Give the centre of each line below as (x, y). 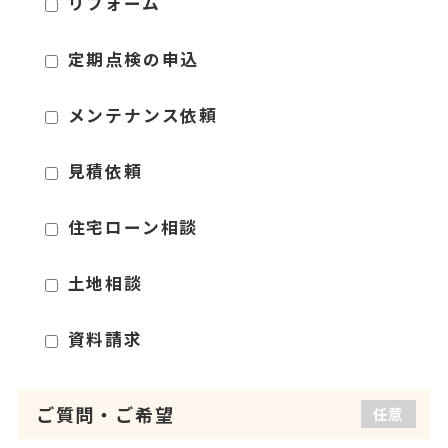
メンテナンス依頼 (142, 115)
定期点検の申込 (133, 59)
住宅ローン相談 (133, 227)
